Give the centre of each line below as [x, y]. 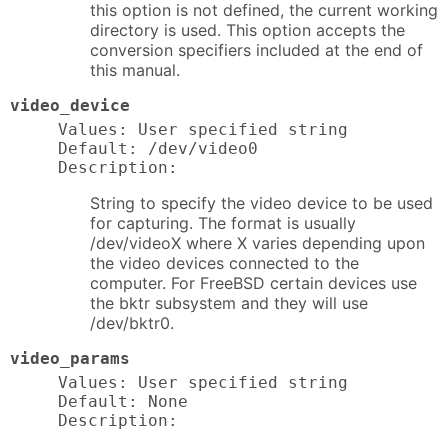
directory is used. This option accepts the [247, 29]
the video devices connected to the [224, 262]
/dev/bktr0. [132, 322]
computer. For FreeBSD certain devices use [253, 282]
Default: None [123, 401]
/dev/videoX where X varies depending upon [257, 242]
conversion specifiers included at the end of [256, 49]
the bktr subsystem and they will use [229, 302]
